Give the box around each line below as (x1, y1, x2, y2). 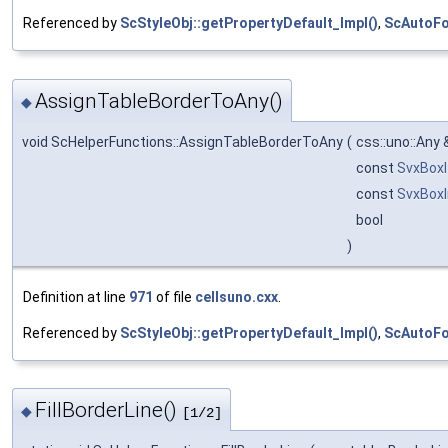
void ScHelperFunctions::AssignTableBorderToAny (22, 133, 343, 150)
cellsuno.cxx (195, 288, 278, 305)
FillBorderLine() (35, 398, 182, 423)
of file (153, 288, 195, 305)
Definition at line (23, 288, 129, 305)
